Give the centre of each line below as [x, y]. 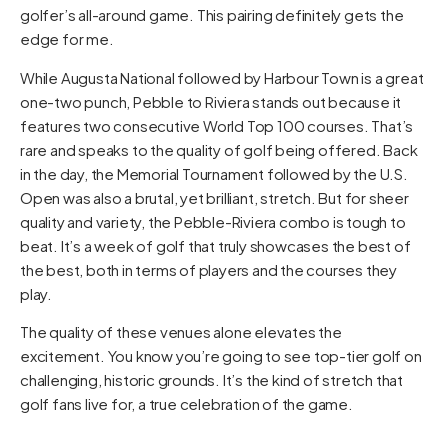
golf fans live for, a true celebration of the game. [186, 404]
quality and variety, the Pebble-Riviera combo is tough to [213, 221]
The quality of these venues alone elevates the [181, 332]
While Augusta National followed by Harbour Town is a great [222, 77]
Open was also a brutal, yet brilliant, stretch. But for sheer [214, 197]
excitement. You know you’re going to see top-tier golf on [221, 356]
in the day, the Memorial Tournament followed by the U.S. [214, 173]
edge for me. [67, 39]
